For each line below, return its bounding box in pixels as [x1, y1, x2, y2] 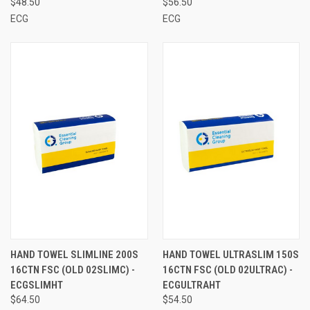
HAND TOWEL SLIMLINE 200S [10, 248, 138, 261]
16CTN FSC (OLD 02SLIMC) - [10, 263, 135, 276]
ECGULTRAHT [162, 278, 221, 291]
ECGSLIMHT [10, 278, 63, 291]
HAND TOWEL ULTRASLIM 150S [162, 248, 299, 261]
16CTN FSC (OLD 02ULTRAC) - [162, 263, 293, 276]
